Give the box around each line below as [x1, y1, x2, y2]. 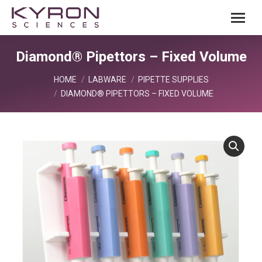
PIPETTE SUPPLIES [137, 75, 209, 84]
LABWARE [88, 75, 126, 84]
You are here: [12, 69, 64, 80]
